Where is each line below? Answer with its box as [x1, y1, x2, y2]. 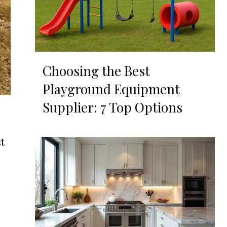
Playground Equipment [42, 80, 180, 98]
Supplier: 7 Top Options [42, 98, 182, 117]
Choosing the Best [42, 62, 150, 80]
